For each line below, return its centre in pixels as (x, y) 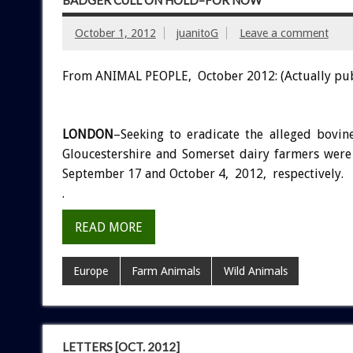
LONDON (87, 135)
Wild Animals (255, 271)
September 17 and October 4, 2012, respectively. (203, 174)
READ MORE (108, 227)
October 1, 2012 (115, 33)
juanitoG (198, 33)
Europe (91, 271)
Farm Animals (165, 271)
